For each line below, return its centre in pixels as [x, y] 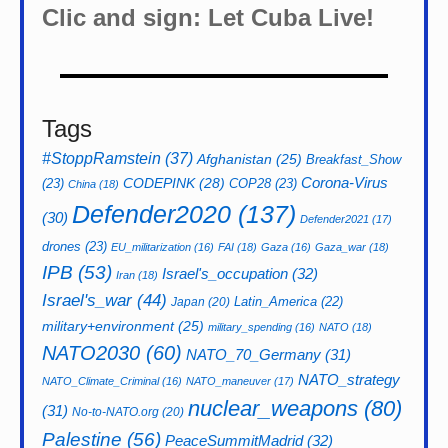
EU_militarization [151, 247]
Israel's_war [87, 300]
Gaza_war [340, 247]
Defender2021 [334, 219]
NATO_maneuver [228, 381]
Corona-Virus [344, 183]
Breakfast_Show [353, 160]
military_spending [250, 327]
